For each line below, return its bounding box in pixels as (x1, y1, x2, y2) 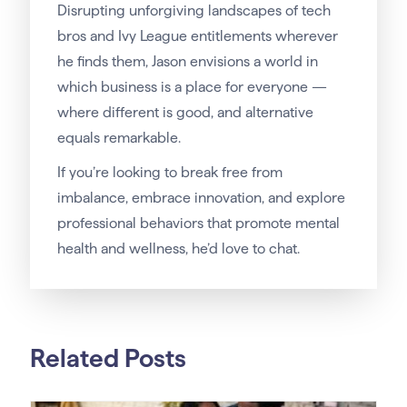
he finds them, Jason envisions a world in (56, 54, 318, 70)
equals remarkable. (56, 130, 181, 146)
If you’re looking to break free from (56, 164, 283, 181)
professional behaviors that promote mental (56, 215, 340, 232)
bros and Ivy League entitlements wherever (56, 28, 338, 45)
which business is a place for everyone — (56, 79, 327, 95)
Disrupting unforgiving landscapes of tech (56, 3, 331, 19)
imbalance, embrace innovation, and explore (56, 190, 345, 206)
